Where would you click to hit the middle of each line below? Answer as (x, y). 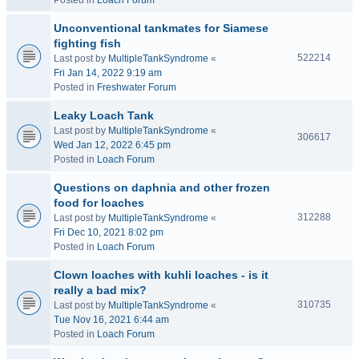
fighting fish (87, 43)
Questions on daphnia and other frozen (162, 188)
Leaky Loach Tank (104, 115)
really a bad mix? (100, 290)
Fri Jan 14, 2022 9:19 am (108, 73)
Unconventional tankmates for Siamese (161, 28)
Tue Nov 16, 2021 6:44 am (111, 320)
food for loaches (99, 203)
